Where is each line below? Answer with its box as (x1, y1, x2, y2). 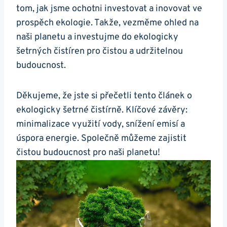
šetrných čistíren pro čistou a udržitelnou (16, 45, 183, 57)
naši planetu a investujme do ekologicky (16, 31, 178, 43)
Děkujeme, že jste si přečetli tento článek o (16, 90, 192, 102)
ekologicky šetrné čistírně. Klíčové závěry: (16, 104, 187, 116)
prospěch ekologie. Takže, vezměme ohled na (16, 17, 199, 29)
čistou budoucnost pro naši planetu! (16, 146, 160, 159)
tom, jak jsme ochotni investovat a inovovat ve (16, 3, 202, 15)
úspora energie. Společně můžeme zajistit (16, 132, 186, 144)
